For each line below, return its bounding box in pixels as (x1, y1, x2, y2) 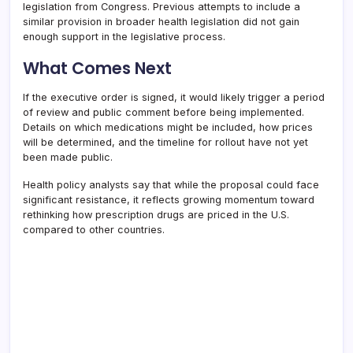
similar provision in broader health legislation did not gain (23, 15, 299, 28)
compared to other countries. (23, 223, 165, 236)
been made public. (23, 150, 113, 163)
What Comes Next (23, 56, 172, 80)
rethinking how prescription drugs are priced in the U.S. (23, 208, 289, 221)
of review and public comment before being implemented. (23, 106, 304, 118)
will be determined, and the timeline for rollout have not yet (23, 136, 308, 148)
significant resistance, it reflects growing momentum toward (23, 193, 314, 206)
